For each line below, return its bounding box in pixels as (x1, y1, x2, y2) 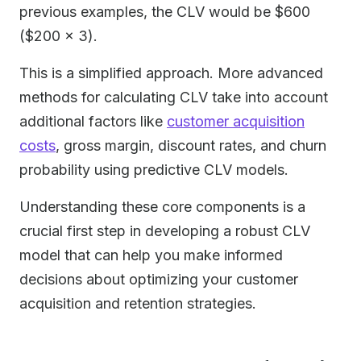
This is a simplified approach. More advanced (19, 64, 323, 81)
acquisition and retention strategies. (19, 295, 256, 312)
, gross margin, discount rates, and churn (56, 137, 326, 154)
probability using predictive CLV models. (19, 161, 288, 178)
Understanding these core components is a (19, 198, 305, 215)
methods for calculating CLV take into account (19, 89, 328, 106)
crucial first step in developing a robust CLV (19, 222, 310, 239)
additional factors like (19, 113, 167, 130)
